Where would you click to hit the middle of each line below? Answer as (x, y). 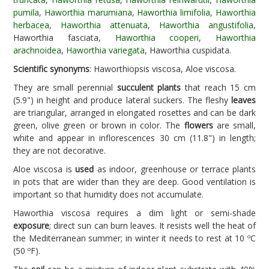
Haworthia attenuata (104, 25)
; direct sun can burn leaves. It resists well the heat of (153, 225)
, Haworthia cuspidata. (188, 50)
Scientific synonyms (51, 69)
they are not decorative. (59, 150)
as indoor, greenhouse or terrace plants (175, 169)
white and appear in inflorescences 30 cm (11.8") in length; (134, 138)
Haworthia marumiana (88, 12)
